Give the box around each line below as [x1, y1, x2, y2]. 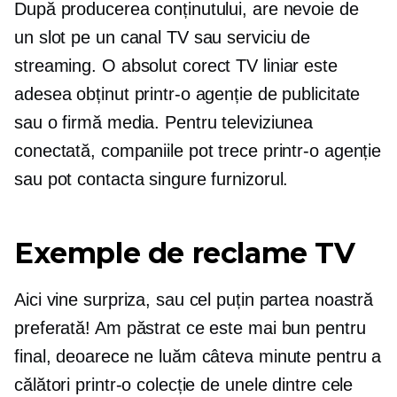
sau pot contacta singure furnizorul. [14, 169, 289, 189]
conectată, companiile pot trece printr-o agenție [14, 141, 382, 160]
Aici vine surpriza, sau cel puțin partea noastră [14, 290, 374, 309]
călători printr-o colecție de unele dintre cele [14, 375, 354, 394]
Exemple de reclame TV [14, 236, 355, 270]
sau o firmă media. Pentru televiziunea [14, 113, 314, 132]
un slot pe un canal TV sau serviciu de [14, 27, 311, 47]
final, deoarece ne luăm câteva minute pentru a [14, 346, 382, 366]
